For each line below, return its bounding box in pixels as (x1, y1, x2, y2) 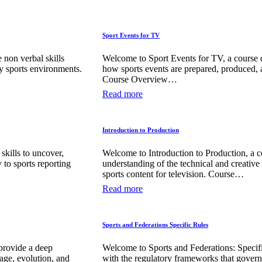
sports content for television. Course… (102, 168, 244, 179)
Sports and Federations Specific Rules (102, 220, 208, 228)
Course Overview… (102, 74, 177, 84)
